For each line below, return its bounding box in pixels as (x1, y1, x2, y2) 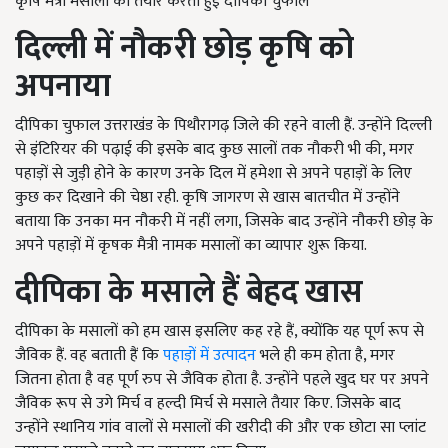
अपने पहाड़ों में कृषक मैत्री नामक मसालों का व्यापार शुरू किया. (15, 231, 367, 259)
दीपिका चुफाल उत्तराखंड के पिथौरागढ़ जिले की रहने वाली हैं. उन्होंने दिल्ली (15, 111, 432, 139)
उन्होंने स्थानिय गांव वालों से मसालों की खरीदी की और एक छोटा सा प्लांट (15, 413, 426, 441)
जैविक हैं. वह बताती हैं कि (15, 341, 159, 369)
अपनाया (15, 59, 111, 113)
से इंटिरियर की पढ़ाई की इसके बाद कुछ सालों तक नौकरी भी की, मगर (15, 135, 414, 163)
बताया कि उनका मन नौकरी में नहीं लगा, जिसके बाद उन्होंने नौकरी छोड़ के (15, 207, 433, 235)
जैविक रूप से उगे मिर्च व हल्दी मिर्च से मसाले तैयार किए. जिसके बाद (15, 389, 401, 417)
